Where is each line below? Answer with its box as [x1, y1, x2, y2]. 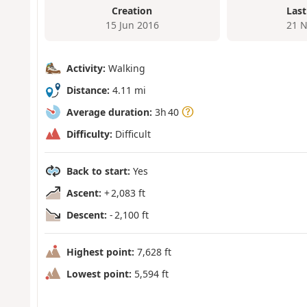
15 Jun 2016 [105, 19, 159, 32]
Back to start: [66, 164, 130, 177]
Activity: [66, 61, 106, 75]
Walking [105, 61, 145, 75]
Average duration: [66, 105, 152, 119]
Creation [112, 4, 153, 18]
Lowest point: [66, 267, 132, 280]
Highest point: [66, 245, 134, 258]
